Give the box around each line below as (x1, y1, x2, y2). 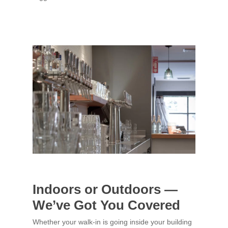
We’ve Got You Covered (33, 198, 181, 213)
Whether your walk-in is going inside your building (33, 218, 192, 226)
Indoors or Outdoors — (33, 182, 178, 197)
